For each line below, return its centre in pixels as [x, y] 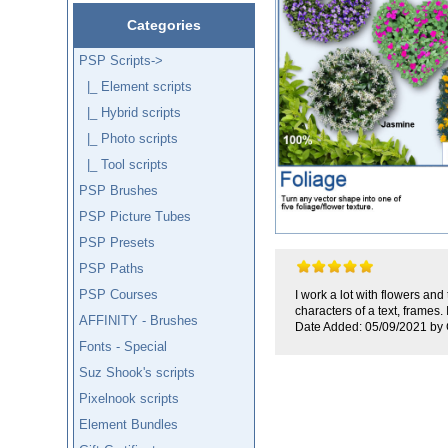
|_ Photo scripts [129, 138]
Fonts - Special [123, 346]
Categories [164, 24]
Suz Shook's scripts [137, 372]
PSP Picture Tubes [135, 216]
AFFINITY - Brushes [139, 320]
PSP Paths [112, 268]
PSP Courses [119, 294]
